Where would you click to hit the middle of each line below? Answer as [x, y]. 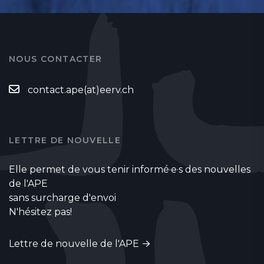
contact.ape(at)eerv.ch [81, 90]
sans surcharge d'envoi [62, 197]
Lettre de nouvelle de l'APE [74, 243]
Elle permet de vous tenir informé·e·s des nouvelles [130, 169]
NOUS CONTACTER [56, 59]
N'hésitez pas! [40, 212]
